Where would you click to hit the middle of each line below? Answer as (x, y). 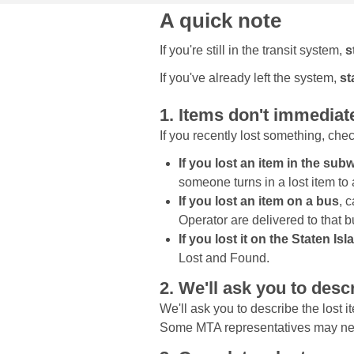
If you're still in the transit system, (252, 51)
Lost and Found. (224, 258)
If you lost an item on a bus (259, 201)
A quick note (220, 21)
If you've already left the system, (250, 78)
